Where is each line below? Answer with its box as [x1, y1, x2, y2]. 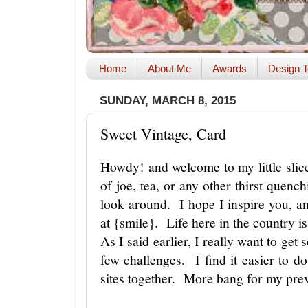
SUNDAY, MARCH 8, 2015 [100, 94, 236, 108]
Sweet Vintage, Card [100, 123, 226, 144]
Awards [212, 63, 247, 75]
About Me [147, 63, 191, 75]
